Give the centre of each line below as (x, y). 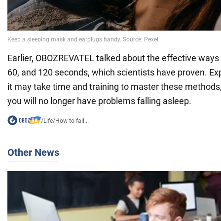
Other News (33, 152)
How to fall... (72, 121)
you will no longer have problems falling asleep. (99, 101)
